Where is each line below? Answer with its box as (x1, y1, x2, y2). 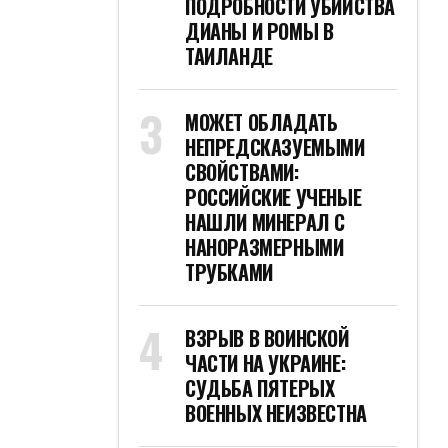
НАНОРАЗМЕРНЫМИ (185, 232, 344, 262)
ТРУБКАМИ (185, 257, 273, 287)
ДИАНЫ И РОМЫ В (185, 16, 334, 46)
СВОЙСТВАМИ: (185, 157, 299, 187)
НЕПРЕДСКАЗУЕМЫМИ (185, 132, 365, 162)
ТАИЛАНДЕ (185, 41, 273, 71)
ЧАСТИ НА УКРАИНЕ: (185, 348, 346, 378)
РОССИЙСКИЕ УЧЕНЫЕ (185, 182, 362, 212)
